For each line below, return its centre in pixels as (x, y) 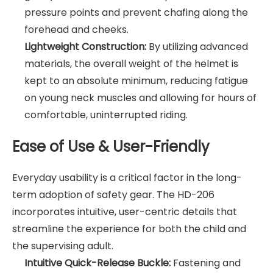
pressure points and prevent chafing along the (136, 13)
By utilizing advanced (197, 47)
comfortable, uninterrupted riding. (106, 115)
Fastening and (206, 263)
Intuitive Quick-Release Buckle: (97, 263)
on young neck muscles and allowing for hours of (140, 98)
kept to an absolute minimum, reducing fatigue (136, 81)
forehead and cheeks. (76, 30)
